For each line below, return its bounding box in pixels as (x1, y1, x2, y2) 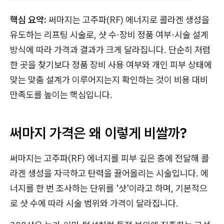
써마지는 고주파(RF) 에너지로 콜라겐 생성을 (46, 14, 209, 25)
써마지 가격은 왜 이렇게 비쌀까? (10, 123, 187, 142)
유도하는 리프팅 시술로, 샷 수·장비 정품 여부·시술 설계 (10, 29, 208, 40)
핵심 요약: (10, 14, 46, 25)
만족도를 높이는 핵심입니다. (10, 89, 112, 100)
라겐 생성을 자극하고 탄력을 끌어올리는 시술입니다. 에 (10, 167, 208, 179)
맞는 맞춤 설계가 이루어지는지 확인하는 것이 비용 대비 (10, 74, 208, 85)
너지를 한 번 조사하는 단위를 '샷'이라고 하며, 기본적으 (10, 182, 207, 194)
